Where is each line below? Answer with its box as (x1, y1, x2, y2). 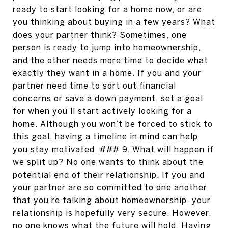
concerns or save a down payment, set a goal (13, 94, 203, 103)
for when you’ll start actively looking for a (13, 106, 192, 116)
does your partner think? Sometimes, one (13, 30, 187, 39)
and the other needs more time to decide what (13, 55, 208, 65)
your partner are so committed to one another (13, 183, 207, 192)
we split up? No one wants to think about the (13, 157, 204, 166)
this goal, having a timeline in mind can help (13, 132, 198, 141)
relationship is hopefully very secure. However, (13, 208, 211, 217)
